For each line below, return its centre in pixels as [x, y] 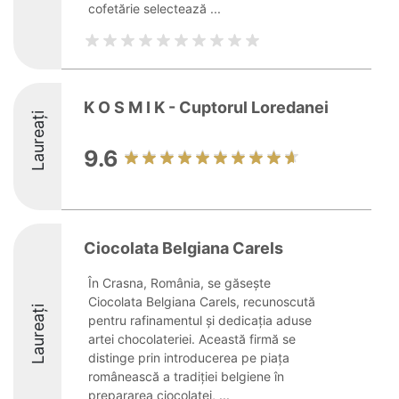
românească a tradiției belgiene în [186, 376]
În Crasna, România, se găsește [179, 283]
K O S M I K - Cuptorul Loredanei [206, 107]
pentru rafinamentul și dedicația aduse [200, 320]
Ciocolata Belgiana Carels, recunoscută [202, 301]
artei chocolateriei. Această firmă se [192, 339]
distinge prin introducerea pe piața [189, 358]
